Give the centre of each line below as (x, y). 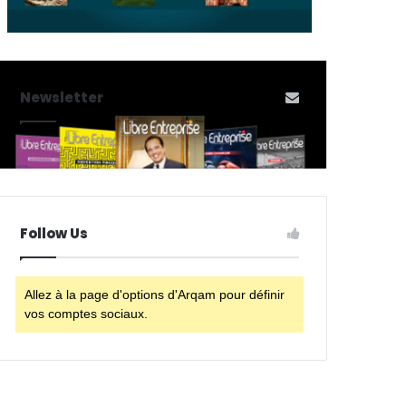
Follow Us (54, 234)
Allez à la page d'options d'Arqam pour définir (155, 295)
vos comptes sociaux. (87, 314)
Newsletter (62, 98)
